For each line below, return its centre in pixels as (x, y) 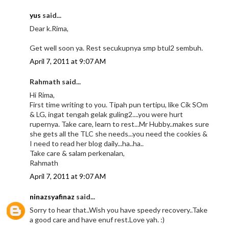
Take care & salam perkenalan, (77, 153)
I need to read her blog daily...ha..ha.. (87, 143)
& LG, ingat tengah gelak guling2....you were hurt (107, 114)
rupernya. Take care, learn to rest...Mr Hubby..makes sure (120, 124)
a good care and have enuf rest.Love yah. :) (97, 219)
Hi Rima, (42, 95)
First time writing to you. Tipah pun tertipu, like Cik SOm (119, 104)
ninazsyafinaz (52, 196)
